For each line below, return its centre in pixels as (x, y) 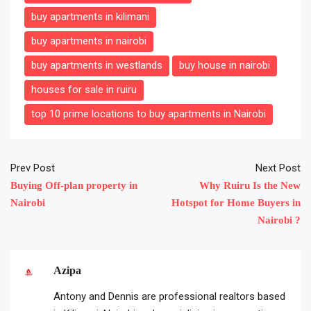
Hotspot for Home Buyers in (236, 203)
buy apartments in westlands (97, 66)
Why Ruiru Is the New (250, 186)
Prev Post (33, 168)
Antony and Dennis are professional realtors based (169, 297)
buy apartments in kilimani (90, 17)
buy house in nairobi (225, 66)
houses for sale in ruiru (84, 90)
